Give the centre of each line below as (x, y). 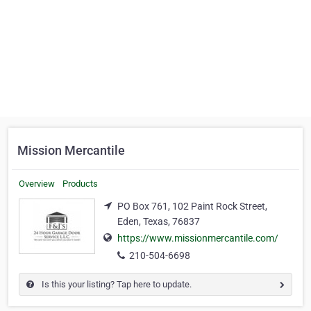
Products (80, 184)
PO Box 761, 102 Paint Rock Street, (192, 206)
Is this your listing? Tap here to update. (116, 285)
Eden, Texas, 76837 (159, 221)
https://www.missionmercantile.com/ (198, 238)
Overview (37, 184)
